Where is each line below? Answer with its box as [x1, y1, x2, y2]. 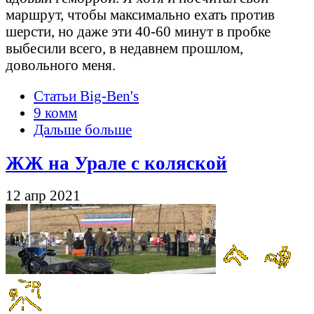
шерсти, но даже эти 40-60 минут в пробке [6, 22, 271, 39]
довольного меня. [6, 56, 116, 73]
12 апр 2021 [6, 187, 81, 204]
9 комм [34, 104, 77, 121]
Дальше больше [34, 121, 132, 138]
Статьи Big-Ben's [34, 88, 139, 104]
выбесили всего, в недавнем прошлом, [6, 39, 243, 56]
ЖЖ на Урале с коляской [6, 153, 227, 175]
